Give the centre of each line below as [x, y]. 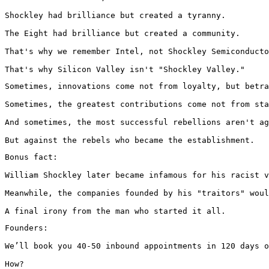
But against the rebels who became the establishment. [130, 140]
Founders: [26, 228]
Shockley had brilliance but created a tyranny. [115, 15]
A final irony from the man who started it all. [115, 211]
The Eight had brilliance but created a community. [122, 33]
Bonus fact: [31, 157]
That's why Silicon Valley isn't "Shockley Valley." [125, 69]
